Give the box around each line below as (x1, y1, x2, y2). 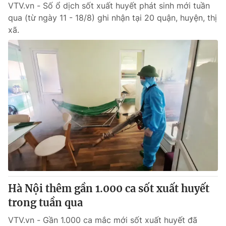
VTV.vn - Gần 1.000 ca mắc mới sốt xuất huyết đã (8, 215, 197, 225)
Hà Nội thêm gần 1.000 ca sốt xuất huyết (8, 182, 209, 195)
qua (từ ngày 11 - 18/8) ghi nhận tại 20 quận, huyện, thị (8, 13, 217, 23)
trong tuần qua (8, 196, 83, 209)
